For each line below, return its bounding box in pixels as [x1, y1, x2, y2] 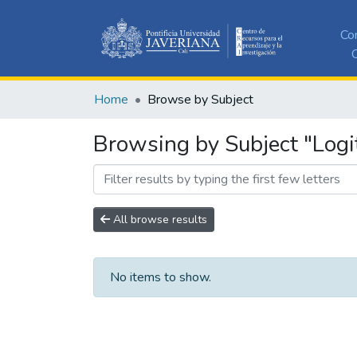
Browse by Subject [147, 90, 253, 108]
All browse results [110, 211, 207, 227]
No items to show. [110, 268, 211, 286]
